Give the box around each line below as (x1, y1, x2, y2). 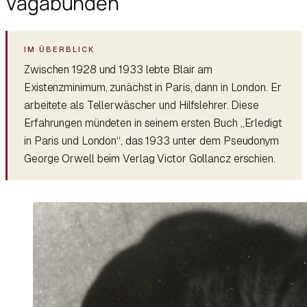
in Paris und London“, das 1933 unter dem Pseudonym (24, 133, 279, 148)
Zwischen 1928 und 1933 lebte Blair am (24, 62, 213, 77)
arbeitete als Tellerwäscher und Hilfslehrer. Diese (24, 97, 259, 112)
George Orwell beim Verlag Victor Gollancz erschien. (24, 151, 275, 166)
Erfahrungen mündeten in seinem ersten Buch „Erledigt (24, 115, 282, 130)
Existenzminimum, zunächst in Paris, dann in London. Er (24, 79, 282, 95)
